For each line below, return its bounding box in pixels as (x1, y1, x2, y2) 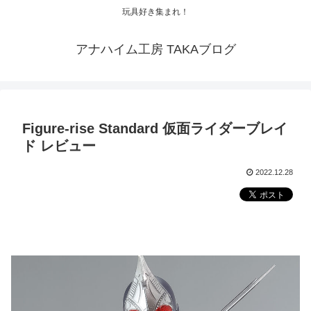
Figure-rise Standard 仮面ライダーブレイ (22, 121, 287, 137)
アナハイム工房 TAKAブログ (75, 42, 236, 57)
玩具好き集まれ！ (122, 7, 189, 17)
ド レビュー (22, 138, 96, 154)
